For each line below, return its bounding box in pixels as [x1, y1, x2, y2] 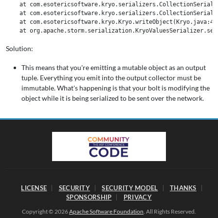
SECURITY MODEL [102, 184, 158, 192]
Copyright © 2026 [22, 208, 69, 215]
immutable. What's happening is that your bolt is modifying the [21, 84, 210, 92]
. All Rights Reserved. [144, 208, 196, 215]
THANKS [169, 184, 197, 192]
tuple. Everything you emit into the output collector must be [21, 73, 201, 82]
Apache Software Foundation [69, 208, 144, 215]
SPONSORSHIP [66, 193, 112, 201]
